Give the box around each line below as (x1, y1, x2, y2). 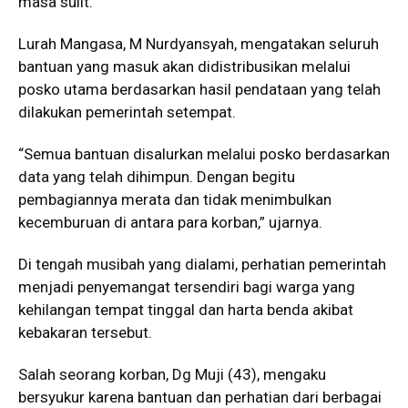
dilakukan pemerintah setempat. (18, 102, 236, 121)
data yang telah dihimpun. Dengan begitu (18, 167, 295, 186)
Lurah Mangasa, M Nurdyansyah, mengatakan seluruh (18, 34, 379, 53)
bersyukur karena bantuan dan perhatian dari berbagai (18, 387, 382, 406)
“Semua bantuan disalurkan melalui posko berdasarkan (18, 144, 390, 163)
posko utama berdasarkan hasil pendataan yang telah (18, 79, 381, 98)
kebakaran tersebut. (18, 322, 152, 342)
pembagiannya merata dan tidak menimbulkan (18, 189, 331, 209)
